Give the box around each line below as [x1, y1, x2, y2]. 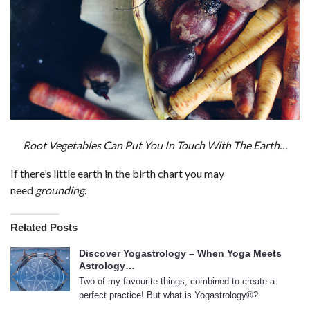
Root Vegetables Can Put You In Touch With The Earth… [22, 138, 288, 152]
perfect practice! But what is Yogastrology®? [79, 290, 258, 301]
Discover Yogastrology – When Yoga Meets [79, 248, 282, 259]
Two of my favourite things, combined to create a [79, 276, 275, 287]
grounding [35, 183, 84, 197]
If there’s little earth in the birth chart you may [10, 167, 224, 181]
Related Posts [10, 221, 77, 234]
